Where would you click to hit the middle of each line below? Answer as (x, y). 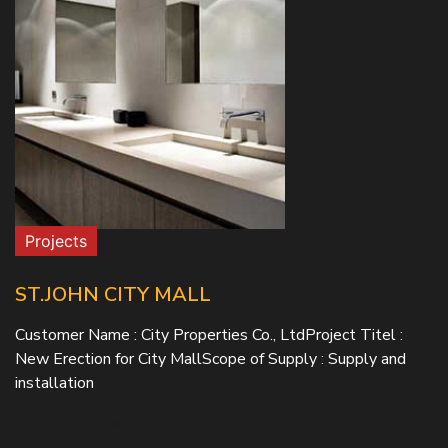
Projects (56, 241)
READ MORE (57, 424)
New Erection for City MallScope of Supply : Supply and (210, 359)
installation (54, 383)
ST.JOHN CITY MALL (113, 294)
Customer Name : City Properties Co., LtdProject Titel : (209, 335)
